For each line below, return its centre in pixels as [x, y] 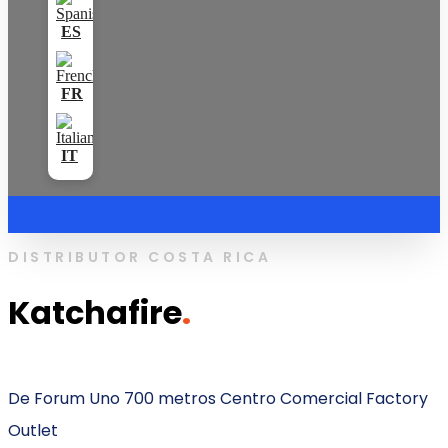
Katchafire [95, 313]
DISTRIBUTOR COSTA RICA [139, 256]
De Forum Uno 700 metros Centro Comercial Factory [218, 398]
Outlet [33, 430]
